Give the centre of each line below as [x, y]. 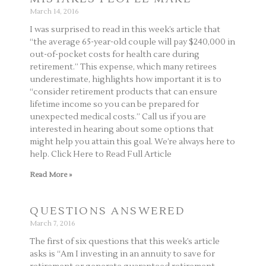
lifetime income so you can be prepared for [114, 104]
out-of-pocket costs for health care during [115, 54]
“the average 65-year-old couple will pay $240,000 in [132, 42]
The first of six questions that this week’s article [125, 241]
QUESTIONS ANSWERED [107, 211]
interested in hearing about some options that [122, 129]
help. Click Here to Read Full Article [101, 154]
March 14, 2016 [54, 11]
